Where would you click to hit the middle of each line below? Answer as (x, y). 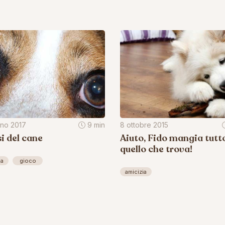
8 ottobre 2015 (144, 125)
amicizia (136, 172)
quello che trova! (156, 149)
